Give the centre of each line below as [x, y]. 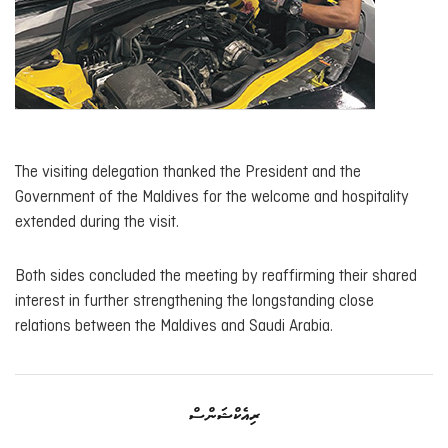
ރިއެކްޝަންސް [224, 416]
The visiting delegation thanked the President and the [188, 172]
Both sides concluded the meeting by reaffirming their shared [216, 277]
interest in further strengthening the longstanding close [194, 302]
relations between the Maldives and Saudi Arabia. [174, 327]
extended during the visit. [97, 222]
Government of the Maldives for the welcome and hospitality [212, 197]
